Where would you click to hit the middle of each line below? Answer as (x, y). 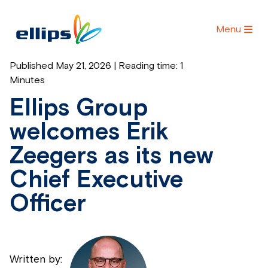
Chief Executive (96, 181)
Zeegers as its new (112, 157)
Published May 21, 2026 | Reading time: (95, 66)
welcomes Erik (89, 133)
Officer (48, 205)
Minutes (27, 80)
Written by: (36, 259)
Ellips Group (79, 109)
